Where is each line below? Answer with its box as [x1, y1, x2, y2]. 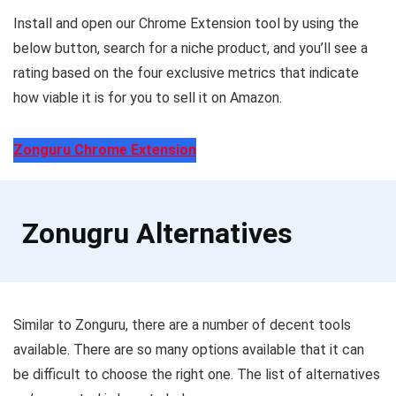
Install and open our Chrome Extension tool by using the [13, 14, 359, 32]
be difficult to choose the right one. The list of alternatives [13, 365, 380, 383]
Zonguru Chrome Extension [13, 141, 196, 158]
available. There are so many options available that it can [13, 340, 364, 358]
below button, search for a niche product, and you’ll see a [13, 39, 368, 57]
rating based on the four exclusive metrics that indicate [13, 64, 359, 81]
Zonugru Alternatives [22, 216, 293, 250]
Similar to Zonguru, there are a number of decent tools [13, 316, 351, 333]
